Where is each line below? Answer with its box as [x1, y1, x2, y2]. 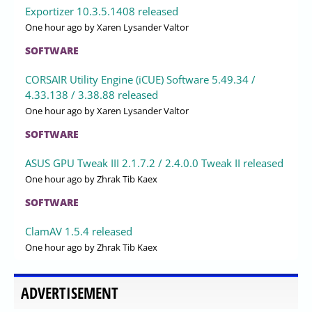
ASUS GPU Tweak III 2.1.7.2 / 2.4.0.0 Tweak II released [25, 155, 283, 170]
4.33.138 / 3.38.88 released [25, 87, 158, 102]
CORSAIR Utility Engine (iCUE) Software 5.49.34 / [25, 72, 256, 86]
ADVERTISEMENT [21, 282, 118, 303]
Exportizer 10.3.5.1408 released [25, 3, 178, 18]
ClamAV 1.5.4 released [25, 224, 132, 238]
